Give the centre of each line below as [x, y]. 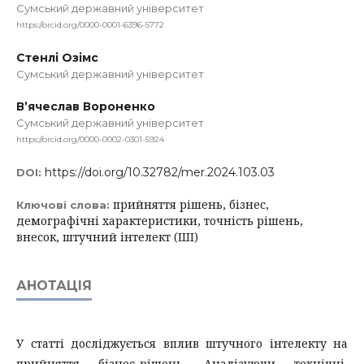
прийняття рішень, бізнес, [191, 204]
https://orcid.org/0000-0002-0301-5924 [90, 139]
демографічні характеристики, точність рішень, [160, 220]
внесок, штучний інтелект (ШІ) [107, 236]
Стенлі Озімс [57, 57]
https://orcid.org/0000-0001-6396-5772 [90, 24]
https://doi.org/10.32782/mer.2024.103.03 [160, 172]
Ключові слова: [65, 204]
